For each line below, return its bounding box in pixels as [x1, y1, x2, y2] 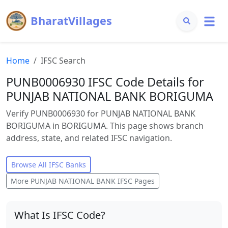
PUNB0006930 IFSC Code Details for [6, 74, 204, 90]
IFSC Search [41, 55, 85, 66]
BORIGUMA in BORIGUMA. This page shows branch [6, 120, 204, 131]
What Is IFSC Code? [14, 208, 105, 222]
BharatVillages [31, 13, 112, 28]
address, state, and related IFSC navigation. [6, 132, 172, 144]
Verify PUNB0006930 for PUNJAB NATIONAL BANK [6, 108, 195, 119]
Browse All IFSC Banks [11, 160, 86, 169]
